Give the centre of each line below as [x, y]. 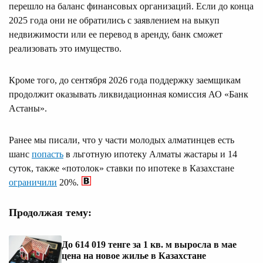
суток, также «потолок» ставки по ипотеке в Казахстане [122, 168]
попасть [48, 154]
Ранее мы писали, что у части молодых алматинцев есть [122, 140]
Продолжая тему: [50, 212]
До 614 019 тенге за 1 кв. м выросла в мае [149, 245]
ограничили [33, 182]
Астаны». [28, 108]
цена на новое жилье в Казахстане [134, 256]
